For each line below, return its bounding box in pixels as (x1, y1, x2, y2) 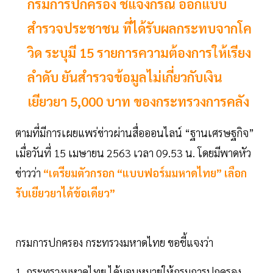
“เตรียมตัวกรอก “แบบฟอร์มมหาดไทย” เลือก (43, 166, 247, 180)
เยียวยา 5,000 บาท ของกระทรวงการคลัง (27, 93, 249, 110)
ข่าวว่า (15, 166, 43, 180)
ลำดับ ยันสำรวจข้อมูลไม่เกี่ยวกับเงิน (27, 68, 222, 86)
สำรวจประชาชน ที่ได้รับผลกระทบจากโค (27, 19, 252, 37)
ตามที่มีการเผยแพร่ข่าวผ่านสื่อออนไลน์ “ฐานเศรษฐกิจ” (15, 126, 254, 140)
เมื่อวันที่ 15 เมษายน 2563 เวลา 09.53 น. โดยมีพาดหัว (15, 146, 251, 160)
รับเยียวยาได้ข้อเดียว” (15, 186, 115, 200)
